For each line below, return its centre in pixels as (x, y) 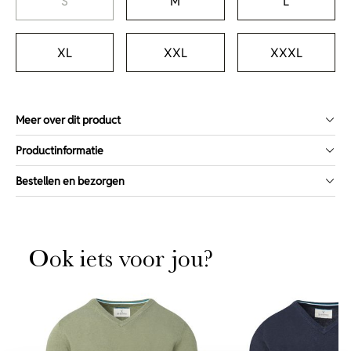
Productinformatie (60, 150)
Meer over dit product (68, 120)
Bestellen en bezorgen (70, 181)
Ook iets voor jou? (121, 258)
